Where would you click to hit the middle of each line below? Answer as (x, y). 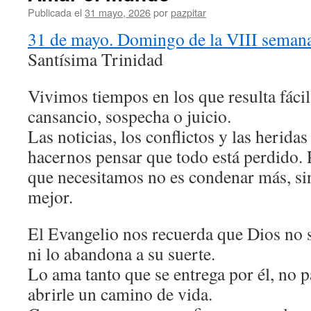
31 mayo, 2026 (118, 12)
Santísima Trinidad (95, 59)
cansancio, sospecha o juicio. (129, 116)
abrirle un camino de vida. (120, 294)
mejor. (50, 196)
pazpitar (188, 12)
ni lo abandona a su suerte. (121, 253)
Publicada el (55, 12)
